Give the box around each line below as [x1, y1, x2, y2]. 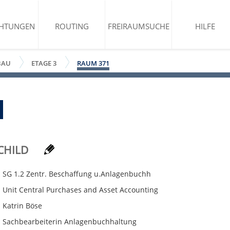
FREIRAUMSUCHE [107, 21, 169, 31]
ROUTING [54, 21, 89, 31]
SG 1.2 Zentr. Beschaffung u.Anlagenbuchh [3, 169, 151, 179]
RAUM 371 [77, 59, 109, 68]
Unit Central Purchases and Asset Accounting [3, 185, 158, 195]
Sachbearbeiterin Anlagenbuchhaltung [3, 217, 137, 226]
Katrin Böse [3, 201, 42, 210]
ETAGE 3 [31, 59, 56, 68]
